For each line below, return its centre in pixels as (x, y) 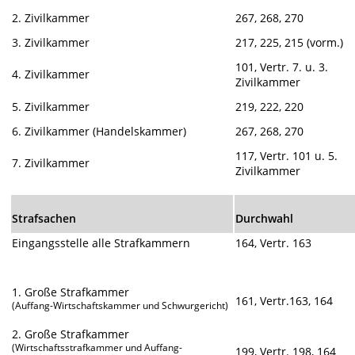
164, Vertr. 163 (274, 243)
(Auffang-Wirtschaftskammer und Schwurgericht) (120, 306)
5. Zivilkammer (51, 106)
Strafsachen (44, 219)
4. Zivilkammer (51, 74)
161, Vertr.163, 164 (284, 301)
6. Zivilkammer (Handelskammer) (99, 131)
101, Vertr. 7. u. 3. (282, 67)
